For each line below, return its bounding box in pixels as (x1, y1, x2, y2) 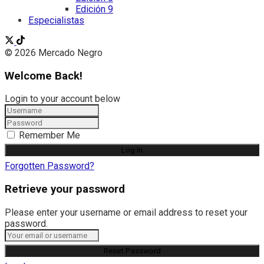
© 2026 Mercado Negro (5, 47, 103, 58)
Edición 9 (75, 3, 113, 15)
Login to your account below (5, 93, 120, 105)
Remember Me (19, 130, 80, 141)
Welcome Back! (5, 69, 82, 82)
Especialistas (28, 14, 84, 26)
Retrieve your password (5, 183, 125, 196)
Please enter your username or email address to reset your (5, 206, 247, 218)
